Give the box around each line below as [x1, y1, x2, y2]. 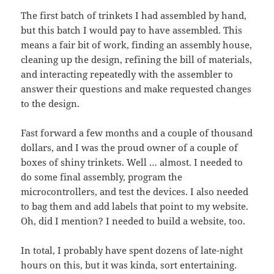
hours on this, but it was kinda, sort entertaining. [21, 259, 237, 272]
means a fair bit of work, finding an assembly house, [21, 39, 253, 51]
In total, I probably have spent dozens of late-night [21, 244, 243, 257]
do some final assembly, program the [21, 171, 183, 183]
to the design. [21, 97, 80, 110]
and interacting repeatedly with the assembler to [21, 68, 234, 81]
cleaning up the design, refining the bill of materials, [21, 53, 253, 66]
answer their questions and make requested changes [21, 83, 252, 95]
